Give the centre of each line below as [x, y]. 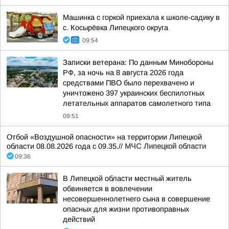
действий [79, 219]
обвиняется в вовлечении [108, 189]
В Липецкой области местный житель [127, 178]
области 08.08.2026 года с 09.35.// [66, 146]
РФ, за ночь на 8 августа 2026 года [123, 73]
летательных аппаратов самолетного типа [137, 103]
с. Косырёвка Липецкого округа [116, 28]
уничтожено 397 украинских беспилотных [134, 93]
